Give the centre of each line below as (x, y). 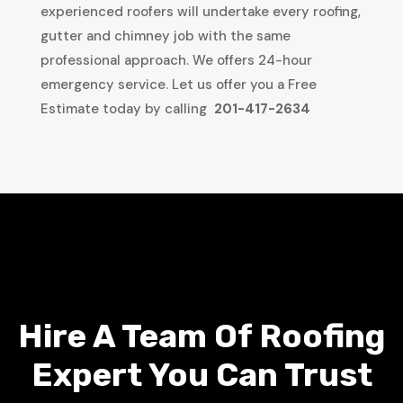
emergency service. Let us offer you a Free (178, 84)
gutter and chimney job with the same (165, 36)
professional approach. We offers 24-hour (176, 60)
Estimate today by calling (123, 108)
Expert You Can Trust (201, 374)
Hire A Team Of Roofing (201, 336)
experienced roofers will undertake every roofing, (200, 11)
